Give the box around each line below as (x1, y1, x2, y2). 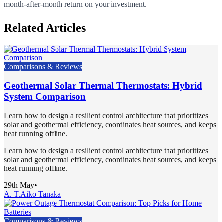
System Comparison (4, 91, 86, 102)
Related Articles (4, 21, 86, 34)
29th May (4, 181, 34, 190)
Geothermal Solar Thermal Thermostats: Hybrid (4, 80, 202, 91)
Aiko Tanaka (20, 190, 61, 199)
